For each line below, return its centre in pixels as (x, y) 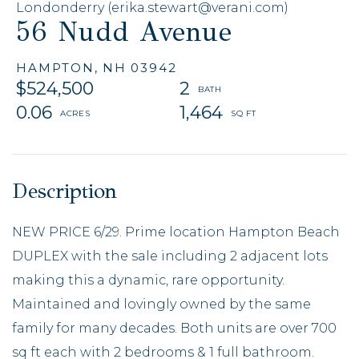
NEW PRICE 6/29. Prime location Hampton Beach (176, 232)
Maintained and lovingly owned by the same (161, 304)
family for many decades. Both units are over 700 (174, 328)
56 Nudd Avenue (124, 32)
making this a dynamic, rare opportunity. (148, 280)
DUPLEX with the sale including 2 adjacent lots (170, 256)
